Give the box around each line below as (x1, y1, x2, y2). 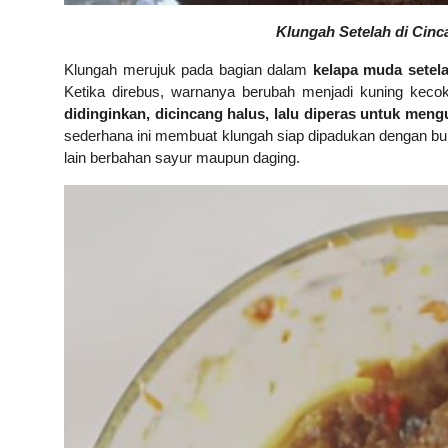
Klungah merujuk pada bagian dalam (64, 61, 313, 79)
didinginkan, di (64, 105, 168, 123)
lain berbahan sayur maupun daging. (64, 149, 300, 167)
